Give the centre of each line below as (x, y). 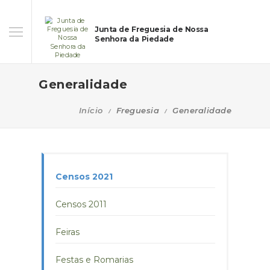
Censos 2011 (81, 204)
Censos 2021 (84, 177)
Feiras (67, 232)
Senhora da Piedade (134, 39)
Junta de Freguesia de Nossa (152, 29)
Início (91, 110)
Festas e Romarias (94, 260)
